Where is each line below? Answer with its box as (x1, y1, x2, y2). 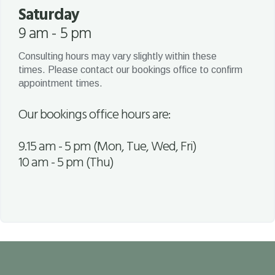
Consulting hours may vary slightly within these (18, 50, 217, 61)
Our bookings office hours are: (18, 104, 172, 126)
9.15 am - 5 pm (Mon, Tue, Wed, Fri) (18, 136, 196, 158)
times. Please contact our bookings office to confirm (18, 64, 242, 75)
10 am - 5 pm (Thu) (18, 152, 114, 174)
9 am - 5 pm (18, 21, 91, 47)
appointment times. (18, 77, 103, 88)
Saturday (18, 2, 79, 28)
